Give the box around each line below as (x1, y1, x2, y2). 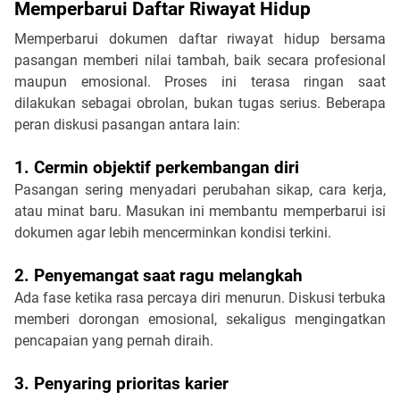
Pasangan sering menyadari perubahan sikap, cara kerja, (14, 180, 386, 198)
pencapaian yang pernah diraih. (14, 331, 213, 349)
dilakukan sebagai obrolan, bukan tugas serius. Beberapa (14, 94, 386, 112)
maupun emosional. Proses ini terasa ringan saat (14, 72, 386, 90)
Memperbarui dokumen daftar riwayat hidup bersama (14, 29, 386, 47)
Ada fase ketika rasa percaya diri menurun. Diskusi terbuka (14, 288, 386, 306)
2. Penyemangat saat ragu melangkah (14, 265, 303, 286)
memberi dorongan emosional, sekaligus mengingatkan (14, 310, 386, 328)
